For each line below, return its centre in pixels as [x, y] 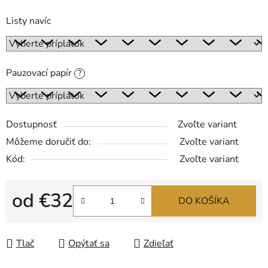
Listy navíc [28, 21]
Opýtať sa [89, 244]
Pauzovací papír [40, 73]
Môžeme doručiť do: [48, 142]
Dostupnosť [31, 125]
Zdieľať [159, 244]
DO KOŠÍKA [204, 201]
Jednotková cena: [48, 220]
